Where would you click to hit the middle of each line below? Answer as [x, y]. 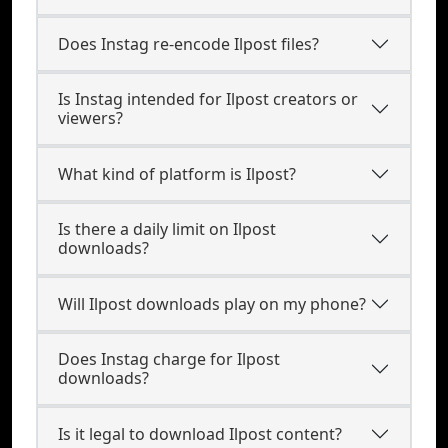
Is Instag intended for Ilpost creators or [208, 99]
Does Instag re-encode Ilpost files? [188, 43]
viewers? [90, 118]
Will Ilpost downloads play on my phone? [212, 303]
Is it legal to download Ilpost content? [200, 433]
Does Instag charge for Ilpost [169, 359]
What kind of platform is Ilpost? [177, 173]
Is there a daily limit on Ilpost [167, 229]
